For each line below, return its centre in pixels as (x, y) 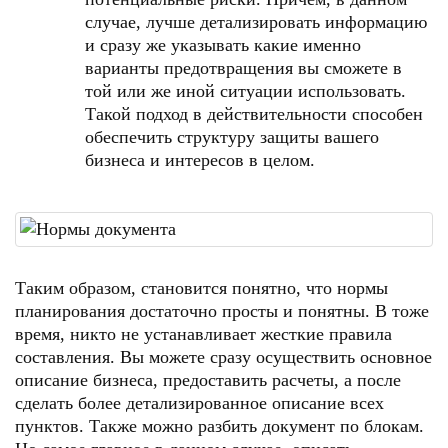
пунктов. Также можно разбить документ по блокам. (219, 426)
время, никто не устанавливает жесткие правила (203, 334)
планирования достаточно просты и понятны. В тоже (222, 311)
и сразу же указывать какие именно (223, 45)
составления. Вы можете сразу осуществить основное (223, 357)
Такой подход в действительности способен (254, 114)
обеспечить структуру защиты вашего (232, 137)
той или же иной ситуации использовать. (245, 91)
